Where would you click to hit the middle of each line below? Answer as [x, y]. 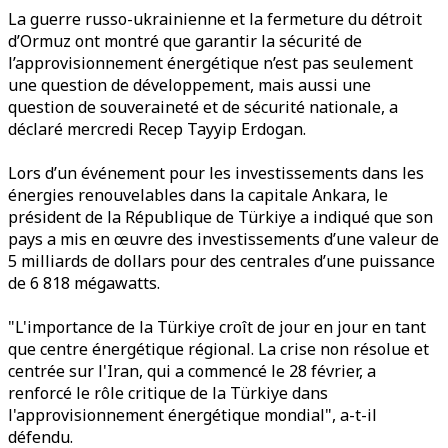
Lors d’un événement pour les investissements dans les [216, 173]
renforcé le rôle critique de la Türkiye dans [168, 393]
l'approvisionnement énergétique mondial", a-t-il [192, 415]
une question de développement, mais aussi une [189, 85]
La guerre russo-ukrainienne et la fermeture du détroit [215, 19]
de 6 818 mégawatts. [84, 283]
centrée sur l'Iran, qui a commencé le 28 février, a [192, 371]
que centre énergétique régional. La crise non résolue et [218, 349]
